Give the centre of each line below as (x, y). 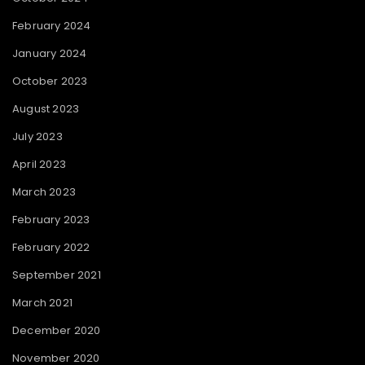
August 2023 (46, 108)
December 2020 (57, 330)
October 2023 (50, 81)
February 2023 (51, 219)
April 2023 (39, 164)
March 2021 (42, 302)
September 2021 (57, 275)
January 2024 (50, 53)
